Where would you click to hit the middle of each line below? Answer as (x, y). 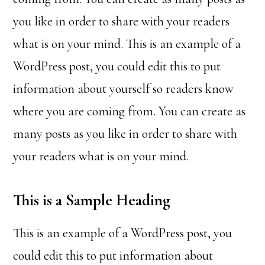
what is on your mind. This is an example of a (127, 44)
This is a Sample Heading (92, 200)
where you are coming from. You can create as (130, 111)
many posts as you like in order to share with (125, 134)
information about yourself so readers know (124, 89)
